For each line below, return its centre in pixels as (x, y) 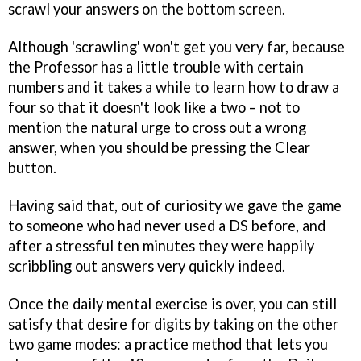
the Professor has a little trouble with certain (156, 67)
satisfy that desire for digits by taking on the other (173, 324)
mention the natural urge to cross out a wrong (157, 127)
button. (32, 168)
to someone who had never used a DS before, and (167, 225)
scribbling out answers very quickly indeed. (147, 266)
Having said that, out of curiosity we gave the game (175, 205)
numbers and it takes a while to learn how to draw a (174, 87)
